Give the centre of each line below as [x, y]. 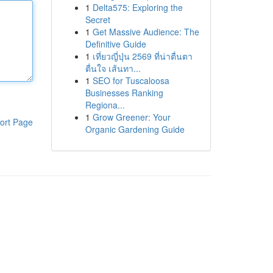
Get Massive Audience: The [146, 32]
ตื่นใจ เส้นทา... [113, 68]
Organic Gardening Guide [135, 129]
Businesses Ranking [124, 93]
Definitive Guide [115, 44]
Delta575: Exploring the [137, 7]
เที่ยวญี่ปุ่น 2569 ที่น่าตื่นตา [142, 56]
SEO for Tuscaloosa [131, 80]
